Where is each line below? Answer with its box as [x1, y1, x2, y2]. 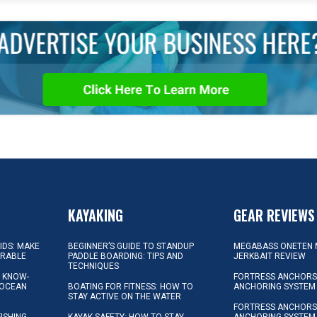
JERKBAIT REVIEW [234, 250, 306, 261]
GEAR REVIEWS [234, 204, 316, 226]
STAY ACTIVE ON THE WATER [68, 291, 182, 301]
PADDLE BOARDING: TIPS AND [68, 250, 184, 261]
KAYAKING [68, 204, 124, 226]
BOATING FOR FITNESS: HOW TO [68, 281, 194, 292]
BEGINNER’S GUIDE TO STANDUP [68, 241, 195, 251]
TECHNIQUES [68, 260, 120, 271]
